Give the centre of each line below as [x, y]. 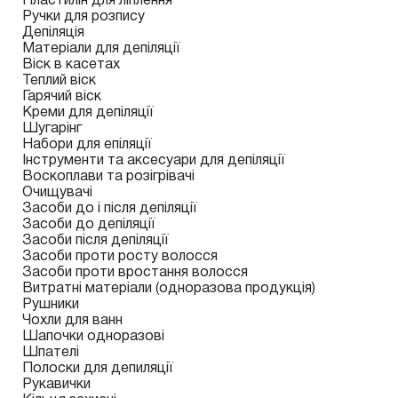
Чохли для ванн [72, 321]
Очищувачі [57, 193]
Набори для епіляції [87, 145]
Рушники [51, 305]
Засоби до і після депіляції [109, 209]
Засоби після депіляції [95, 241]
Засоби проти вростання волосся [135, 273]
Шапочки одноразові [93, 337]
